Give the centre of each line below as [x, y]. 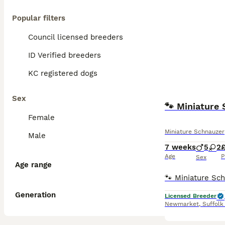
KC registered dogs [63, 73]
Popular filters [39, 18]
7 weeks [180, 147]
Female [41, 118]
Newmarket [182, 204]
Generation [35, 195]
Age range [33, 165]
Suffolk [213, 204]
